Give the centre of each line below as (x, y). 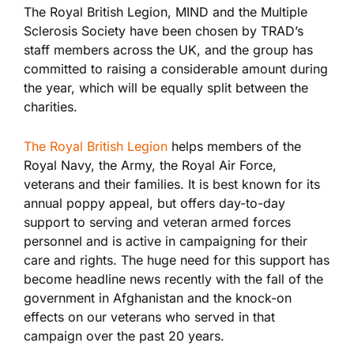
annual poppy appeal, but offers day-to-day (154, 203)
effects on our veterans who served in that (149, 316)
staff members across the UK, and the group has (168, 49)
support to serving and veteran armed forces (157, 222)
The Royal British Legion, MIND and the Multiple (166, 11)
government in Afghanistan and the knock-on (158, 298)
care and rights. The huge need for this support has (177, 260)
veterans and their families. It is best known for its (172, 184)
